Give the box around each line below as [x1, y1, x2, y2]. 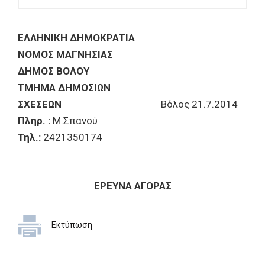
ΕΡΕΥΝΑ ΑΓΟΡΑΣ [93, 180, 172, 192]
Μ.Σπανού [50, 115, 98, 127]
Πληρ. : [18, 115, 50, 127]
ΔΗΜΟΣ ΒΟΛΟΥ [18, 65, 89, 77]
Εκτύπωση [51, 220, 92, 230]
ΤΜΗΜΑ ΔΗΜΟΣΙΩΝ [18, 82, 111, 93]
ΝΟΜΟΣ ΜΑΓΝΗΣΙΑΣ [18, 49, 113, 60]
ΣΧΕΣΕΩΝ [18, 98, 161, 110]
